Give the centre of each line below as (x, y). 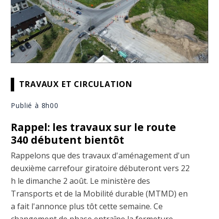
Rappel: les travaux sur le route (94, 127)
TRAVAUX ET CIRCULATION (76, 84)
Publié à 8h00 (35, 105)
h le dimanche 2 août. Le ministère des (81, 181)
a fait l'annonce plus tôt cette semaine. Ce (87, 206)
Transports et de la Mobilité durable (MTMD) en (99, 193)
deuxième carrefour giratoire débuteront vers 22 (100, 168)
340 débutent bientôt (68, 140)
